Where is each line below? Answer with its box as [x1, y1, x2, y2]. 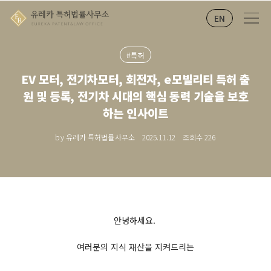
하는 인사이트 [103, 105, 168, 121]
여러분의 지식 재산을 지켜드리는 [77, 241, 194, 253]
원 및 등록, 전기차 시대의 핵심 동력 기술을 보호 [22, 88, 249, 104]
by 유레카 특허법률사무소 [55, 132, 135, 142]
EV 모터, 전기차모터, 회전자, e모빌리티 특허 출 [21, 71, 250, 87]
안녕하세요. [113, 214, 158, 226]
